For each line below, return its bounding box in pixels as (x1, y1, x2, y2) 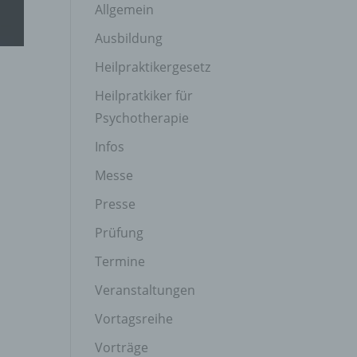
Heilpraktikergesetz (95, 58, 211, 76)
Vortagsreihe (95, 310, 174, 328)
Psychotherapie (95, 109, 190, 127)
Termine (95, 253, 146, 270)
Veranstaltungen (95, 281, 196, 299)
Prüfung (95, 224, 144, 241)
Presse (95, 195, 136, 213)
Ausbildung (95, 29, 163, 47)
